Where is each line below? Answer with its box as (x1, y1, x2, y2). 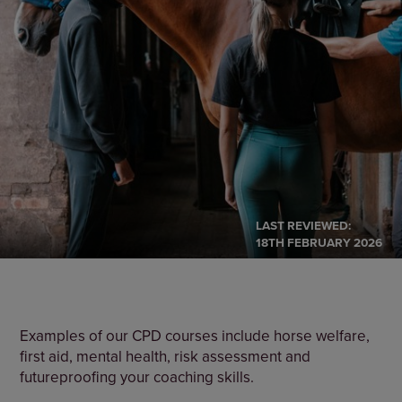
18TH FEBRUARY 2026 (255, 232, 382, 251)
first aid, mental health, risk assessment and (20, 345, 311, 367)
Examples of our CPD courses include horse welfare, (20, 324, 371, 346)
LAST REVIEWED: (255, 215, 351, 234)
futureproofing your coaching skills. (20, 365, 255, 388)
